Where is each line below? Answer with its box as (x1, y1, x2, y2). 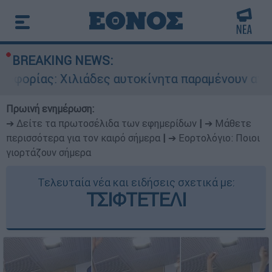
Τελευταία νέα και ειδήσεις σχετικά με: (37, 175, 235, 189)
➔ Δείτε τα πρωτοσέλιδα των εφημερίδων (6, 117, 197, 129)
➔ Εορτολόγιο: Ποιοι (168, 132, 260, 144)
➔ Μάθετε (205, 117, 251, 129)
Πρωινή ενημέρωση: (6, 103, 94, 115)
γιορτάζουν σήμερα (6, 146, 91, 158)
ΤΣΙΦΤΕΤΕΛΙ (86, 188, 186, 211)
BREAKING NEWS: (12, 53, 113, 68)
